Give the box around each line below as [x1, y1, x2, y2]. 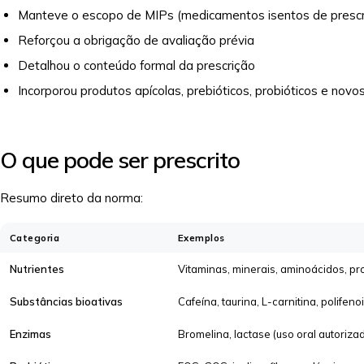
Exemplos [178, 232, 225, 244]
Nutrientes [10, 262, 64, 275]
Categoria [10, 232, 60, 244]
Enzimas [10, 327, 51, 340]
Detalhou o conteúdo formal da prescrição [18, 58, 255, 73]
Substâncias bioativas [10, 295, 123, 308]
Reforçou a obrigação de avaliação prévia [18, 32, 254, 48]
